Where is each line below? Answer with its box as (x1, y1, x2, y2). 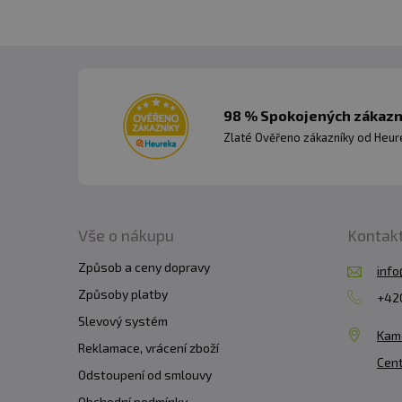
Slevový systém (78, 312, 168, 328)
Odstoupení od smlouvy (78, 366, 212, 382)
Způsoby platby (78, 285, 168, 301)
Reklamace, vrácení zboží (78, 339, 219, 355)
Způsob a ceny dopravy (78, 258, 210, 275)
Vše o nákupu (78, 224, 174, 245)
